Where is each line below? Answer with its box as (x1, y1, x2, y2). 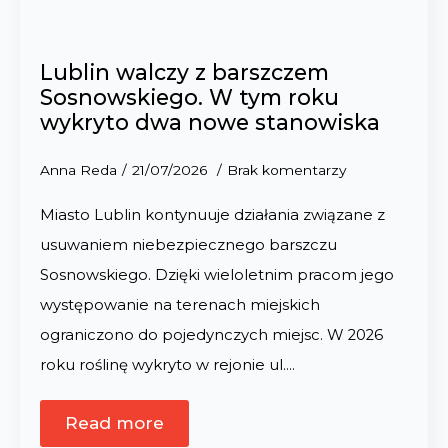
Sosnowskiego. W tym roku (40, 84, 339, 110)
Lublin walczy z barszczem (40, 59, 329, 85)
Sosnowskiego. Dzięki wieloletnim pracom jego (40, 266, 394, 284)
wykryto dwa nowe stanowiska (40, 109, 380, 135)
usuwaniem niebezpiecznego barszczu (40, 236, 337, 254)
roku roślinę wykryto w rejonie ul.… (40, 356, 295, 374)
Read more (65, 413, 164, 433)
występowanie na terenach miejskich (40, 296, 320, 314)
